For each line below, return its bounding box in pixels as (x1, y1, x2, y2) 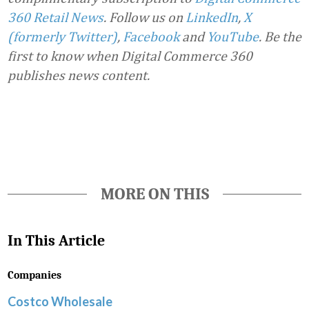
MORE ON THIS (100, 184, 209, 204)
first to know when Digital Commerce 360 (8, 48, 252, 63)
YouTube (207, 28, 259, 44)
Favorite (21, 98, 74, 114)
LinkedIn (186, 9, 238, 25)
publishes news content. (8, 67, 150, 83)
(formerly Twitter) (8, 28, 117, 44)
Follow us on (109, 9, 186, 25)
